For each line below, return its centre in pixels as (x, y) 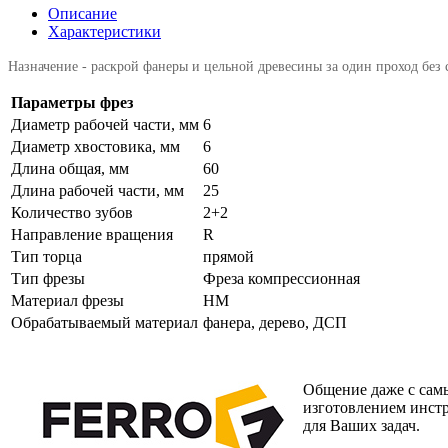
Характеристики (104, 32)
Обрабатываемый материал (104, 323)
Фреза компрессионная (281, 279)
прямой (228, 257)
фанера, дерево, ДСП (275, 323)
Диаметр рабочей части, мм (105, 125)
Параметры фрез (72, 103)
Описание (82, 14)
